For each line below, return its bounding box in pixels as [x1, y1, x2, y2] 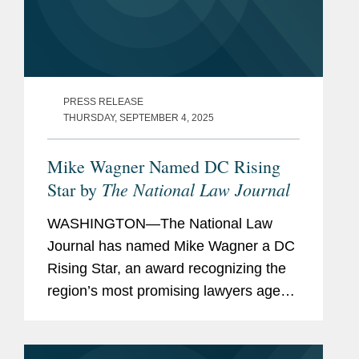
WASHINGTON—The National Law [47, 216, 272, 232]
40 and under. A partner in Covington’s [47, 305, 292, 322]
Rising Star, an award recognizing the [47, 260, 286, 277]
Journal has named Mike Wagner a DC [47, 238, 295, 255]
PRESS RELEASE [63, 96, 143, 108]
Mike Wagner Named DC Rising [47, 155, 280, 179]
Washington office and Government [47, 328, 272, 345]
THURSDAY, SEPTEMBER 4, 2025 [63, 112, 214, 124]
